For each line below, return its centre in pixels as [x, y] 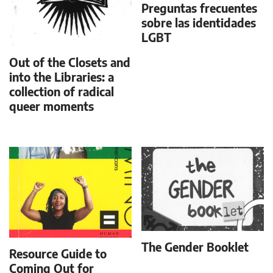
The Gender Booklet [195, 247]
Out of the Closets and [70, 62]
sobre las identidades [199, 23]
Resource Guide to [58, 253]
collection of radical [62, 91]
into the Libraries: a [62, 77]
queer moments [51, 106]
